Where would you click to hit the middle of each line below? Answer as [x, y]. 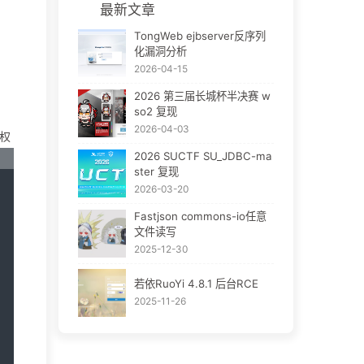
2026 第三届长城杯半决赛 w [202, 96]
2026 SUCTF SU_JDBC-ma [203, 156]
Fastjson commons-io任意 [200, 217]
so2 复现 [155, 112]
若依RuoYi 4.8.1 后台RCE [196, 283]
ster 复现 [156, 172]
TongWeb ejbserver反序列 [199, 36]
